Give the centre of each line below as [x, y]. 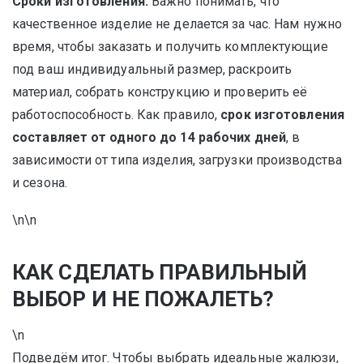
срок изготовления [282, 115]
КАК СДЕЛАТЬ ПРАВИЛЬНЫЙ [160, 272]
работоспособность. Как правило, [117, 115]
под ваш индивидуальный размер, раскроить [152, 69]
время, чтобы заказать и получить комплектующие [170, 47]
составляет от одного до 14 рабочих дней [149, 137]
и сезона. [40, 183]
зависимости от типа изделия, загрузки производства [177, 160]
